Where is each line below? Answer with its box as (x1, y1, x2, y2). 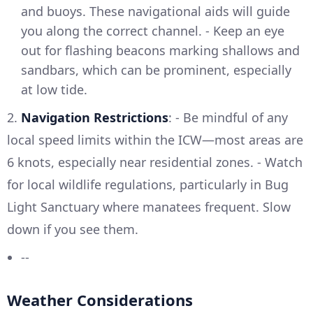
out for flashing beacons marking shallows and (21, 42, 300, 59)
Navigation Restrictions (21, 109, 168, 126)
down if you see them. (7, 221, 138, 238)
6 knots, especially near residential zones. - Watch (7, 154, 303, 171)
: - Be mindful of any (168, 109, 288, 126)
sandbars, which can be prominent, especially (21, 61, 291, 79)
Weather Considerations (7, 289, 193, 311)
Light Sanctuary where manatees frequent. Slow (7, 198, 291, 216)
